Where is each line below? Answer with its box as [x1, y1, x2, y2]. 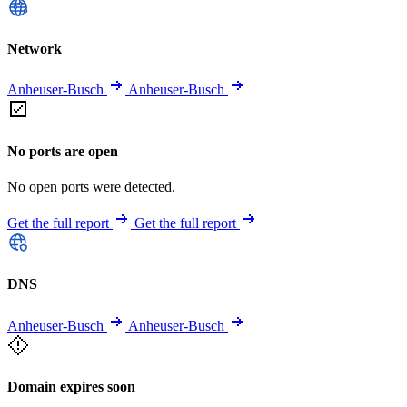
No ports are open [7, 143, 118, 159]
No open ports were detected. [7, 178, 175, 194]
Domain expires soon [7, 378, 135, 394]
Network [7, 41, 62, 57]
